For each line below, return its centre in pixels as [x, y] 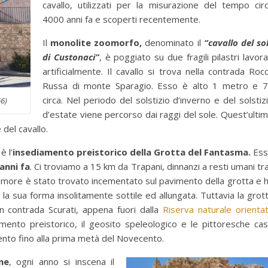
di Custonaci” [71, 57]
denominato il [173, 43]
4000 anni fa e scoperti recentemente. [121, 19]
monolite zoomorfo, [96, 43]
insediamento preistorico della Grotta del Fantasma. [132, 152]
